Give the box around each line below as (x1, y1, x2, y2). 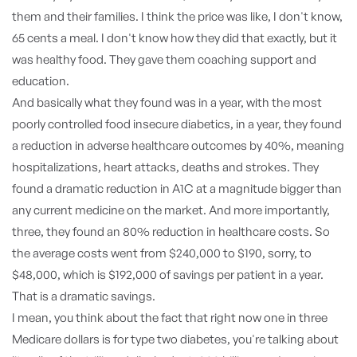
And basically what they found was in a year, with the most (12, 95, 322, 110)
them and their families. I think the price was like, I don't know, (12, 9, 343, 24)
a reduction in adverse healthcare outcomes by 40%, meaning (12, 138, 344, 153)
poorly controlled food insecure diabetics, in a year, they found (12, 116, 342, 131)
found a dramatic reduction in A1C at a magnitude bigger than (12, 181, 342, 196)
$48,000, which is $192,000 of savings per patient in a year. (12, 267, 324, 282)
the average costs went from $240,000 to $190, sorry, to (12, 245, 312, 261)
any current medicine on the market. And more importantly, (12, 202, 330, 218)
